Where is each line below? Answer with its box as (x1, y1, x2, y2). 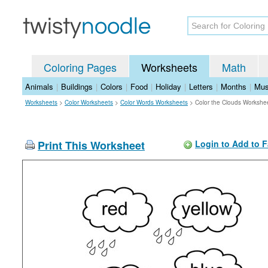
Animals (25, 81, 53, 92)
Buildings (61, 81, 93, 92)
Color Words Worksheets (120, 98, 188, 106)
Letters (189, 81, 213, 92)
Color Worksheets (65, 98, 113, 106)
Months (221, 81, 246, 92)
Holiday (156, 81, 181, 92)
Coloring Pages (44, 59, 117, 75)
